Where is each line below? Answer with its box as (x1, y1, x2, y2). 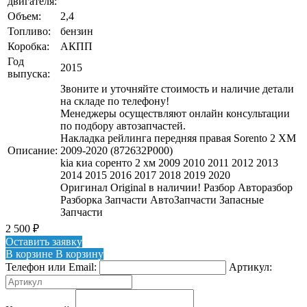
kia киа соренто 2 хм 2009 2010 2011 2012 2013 (60, 156, 278, 169)
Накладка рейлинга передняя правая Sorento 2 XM (60, 132, 296, 144)
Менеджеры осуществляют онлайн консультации (60, 107, 290, 119)
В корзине (5, 247, 53, 260)
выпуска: (8, 67, 50, 79)
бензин (60, 25, 93, 37)
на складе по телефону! (60, 95, 169, 107)
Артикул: (229, 260, 272, 273)
